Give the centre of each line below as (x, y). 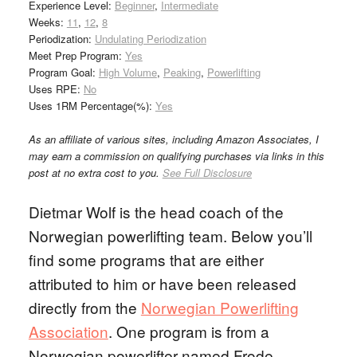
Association (68, 331)
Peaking (182, 72)
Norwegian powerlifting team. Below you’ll (170, 235)
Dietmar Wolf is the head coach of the (156, 212)
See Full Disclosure (207, 173)
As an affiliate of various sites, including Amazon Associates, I (173, 139)
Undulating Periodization (150, 39)
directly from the (84, 307)
